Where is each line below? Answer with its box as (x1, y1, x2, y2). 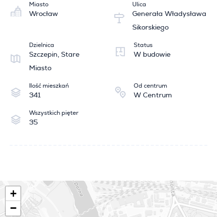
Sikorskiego (132, 24, 169, 31)
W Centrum (134, 92, 172, 99)
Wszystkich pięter (29, 110, 78, 116)
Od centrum (134, 83, 167, 89)
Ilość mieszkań (29, 83, 69, 89)
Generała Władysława (132, 11, 206, 18)
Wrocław (29, 11, 58, 18)
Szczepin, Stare (29, 51, 79, 59)
